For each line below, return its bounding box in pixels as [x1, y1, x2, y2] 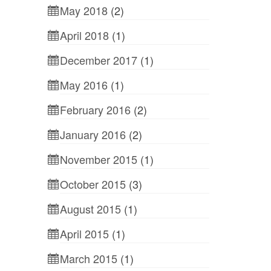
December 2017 [59, 52, 137, 68]
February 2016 [59, 102, 131, 117]
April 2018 [59, 27, 109, 43]
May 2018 [59, 2, 108, 18]
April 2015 [59, 226, 109, 241]
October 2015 [59, 176, 126, 192]
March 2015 [59, 250, 117, 266]
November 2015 [59, 151, 137, 167]
